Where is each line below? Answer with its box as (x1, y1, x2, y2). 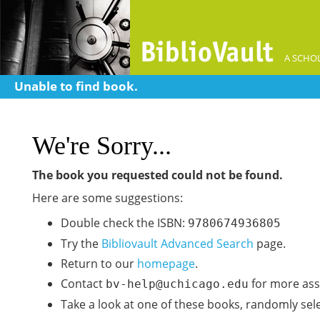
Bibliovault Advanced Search (101, 236, 254, 251)
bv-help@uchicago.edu (106, 277, 249, 291)
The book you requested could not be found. (32, 167, 283, 183)
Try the (61, 236, 101, 251)
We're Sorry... (32, 131, 171, 160)
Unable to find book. (14, 78, 138, 94)
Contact (61, 276, 106, 291)
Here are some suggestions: (32, 190, 183, 206)
